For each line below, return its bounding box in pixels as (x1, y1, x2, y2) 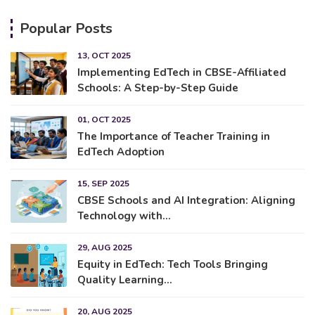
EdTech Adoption (77, 144, 165, 159)
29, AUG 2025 (77, 241, 132, 253)
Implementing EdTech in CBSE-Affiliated (77, 65, 286, 79)
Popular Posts (20, 18, 112, 38)
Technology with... (77, 208, 171, 223)
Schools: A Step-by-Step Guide (77, 80, 238, 95)
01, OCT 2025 (77, 113, 131, 125)
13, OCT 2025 (77, 49, 131, 61)
